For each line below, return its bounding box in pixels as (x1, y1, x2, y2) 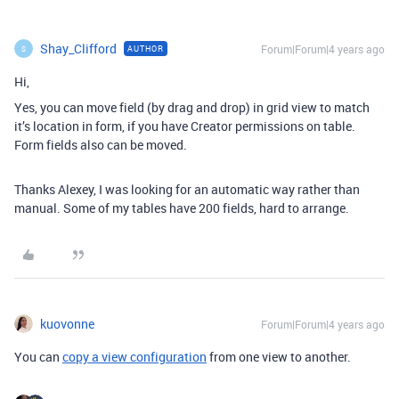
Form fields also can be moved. (14, 136, 187, 153)
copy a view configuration (62, 348, 207, 365)
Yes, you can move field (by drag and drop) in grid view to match (14, 99, 370, 116)
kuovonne (40, 315, 94, 332)
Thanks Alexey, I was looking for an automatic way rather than (14, 181, 360, 198)
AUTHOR (127, 43, 164, 54)
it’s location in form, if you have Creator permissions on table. (14, 118, 355, 134)
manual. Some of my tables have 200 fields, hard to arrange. (14, 199, 349, 216)
